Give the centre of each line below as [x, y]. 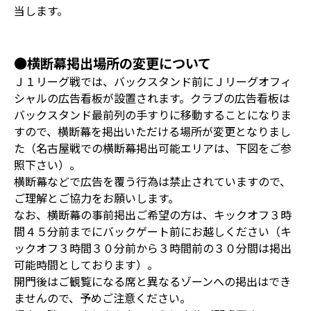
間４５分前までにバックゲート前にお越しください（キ [153, 231]
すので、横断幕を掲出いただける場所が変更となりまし [152, 131]
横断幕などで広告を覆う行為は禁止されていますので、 [152, 181]
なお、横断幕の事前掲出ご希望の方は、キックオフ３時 [153, 214]
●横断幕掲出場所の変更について [112, 63]
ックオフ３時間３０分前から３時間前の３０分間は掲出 [153, 247]
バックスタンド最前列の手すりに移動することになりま [153, 114]
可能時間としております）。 [86, 264]
